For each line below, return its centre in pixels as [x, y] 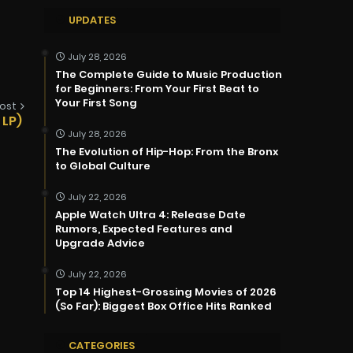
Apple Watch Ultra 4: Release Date [150, 215]
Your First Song [96, 103]
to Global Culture [103, 166]
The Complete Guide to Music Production [169, 75]
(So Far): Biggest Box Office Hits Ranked [163, 307]
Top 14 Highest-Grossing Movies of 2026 [166, 292]
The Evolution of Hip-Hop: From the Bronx [167, 152]
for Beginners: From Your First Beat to [157, 89]
